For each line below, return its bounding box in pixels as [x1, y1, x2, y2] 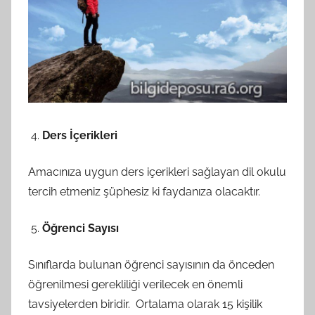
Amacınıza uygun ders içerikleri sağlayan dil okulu [28, 165, 286, 179]
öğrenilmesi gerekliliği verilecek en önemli [28, 278, 243, 292]
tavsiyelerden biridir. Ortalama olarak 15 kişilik [28, 297, 262, 311]
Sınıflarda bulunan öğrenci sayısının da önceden [28, 258, 274, 272]
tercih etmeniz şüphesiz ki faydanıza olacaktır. [28, 185, 260, 199]
